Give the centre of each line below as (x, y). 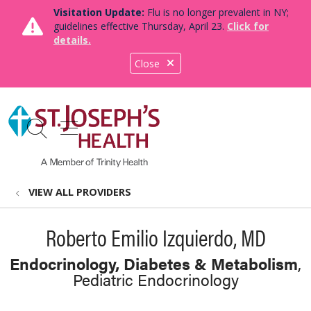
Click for (248, 26)
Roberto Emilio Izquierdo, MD (155, 237)
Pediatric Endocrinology (155, 279)
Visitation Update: (99, 12)
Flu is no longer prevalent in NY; (217, 12)
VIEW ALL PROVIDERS (80, 192)
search (66, 135)
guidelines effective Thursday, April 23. (140, 26)
